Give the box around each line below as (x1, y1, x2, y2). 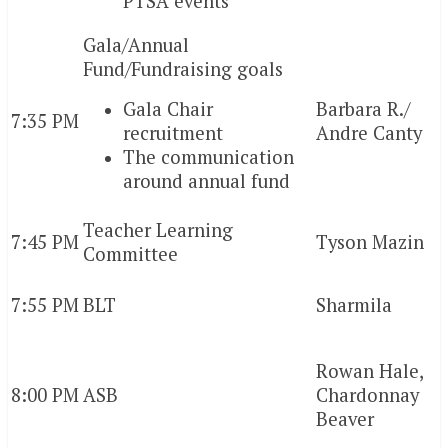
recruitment (123, 121, 223, 146)
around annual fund (123, 169, 290, 194)
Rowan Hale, (316, 359, 423, 384)
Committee (83, 242, 178, 267)
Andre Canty (316, 121, 422, 146)
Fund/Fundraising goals (83, 57, 283, 82)
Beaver (316, 407, 374, 432)
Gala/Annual (83, 33, 189, 58)
